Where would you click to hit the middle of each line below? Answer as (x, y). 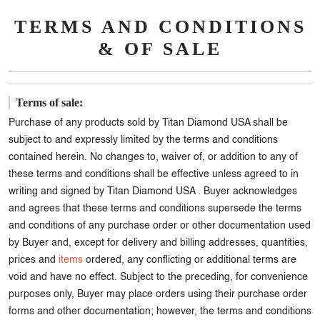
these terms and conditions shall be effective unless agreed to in (154, 174)
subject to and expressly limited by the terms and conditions (143, 140)
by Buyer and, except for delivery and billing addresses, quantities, (158, 243)
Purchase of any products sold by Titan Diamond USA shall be (148, 123)
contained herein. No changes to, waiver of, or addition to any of (153, 157)
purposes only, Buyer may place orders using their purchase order (158, 294)
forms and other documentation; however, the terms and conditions (160, 311)
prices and (34, 260)
